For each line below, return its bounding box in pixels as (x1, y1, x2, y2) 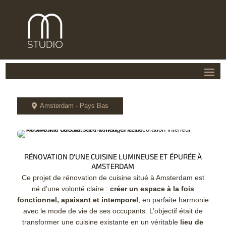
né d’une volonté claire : (31, 185, 110, 193)
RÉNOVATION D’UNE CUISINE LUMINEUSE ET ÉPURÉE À (24, 151, 202, 165)
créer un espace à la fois (109, 185, 194, 193)
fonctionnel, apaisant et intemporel (17, 196, 138, 204)
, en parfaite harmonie (138, 196, 209, 204)
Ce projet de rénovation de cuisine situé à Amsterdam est (21, 174, 204, 182)
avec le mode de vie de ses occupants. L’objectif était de (23, 207, 203, 215)
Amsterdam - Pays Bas (39, 102, 108, 110)
